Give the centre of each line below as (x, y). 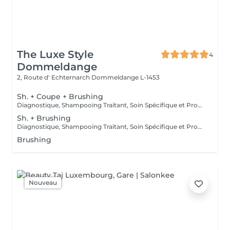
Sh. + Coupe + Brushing (60, 97)
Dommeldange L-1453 (126, 77)
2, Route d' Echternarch (54, 77)
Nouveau (43, 183)
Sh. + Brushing (44, 118)
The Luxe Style (55, 54)
